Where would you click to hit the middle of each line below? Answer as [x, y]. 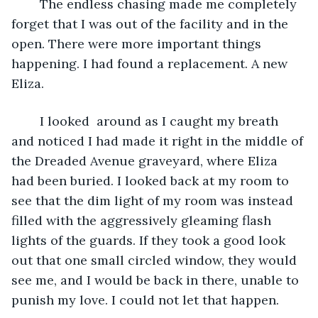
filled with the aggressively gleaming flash [143, 220]
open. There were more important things [138, 43]
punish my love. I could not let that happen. [145, 300]
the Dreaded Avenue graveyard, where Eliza [146, 160]
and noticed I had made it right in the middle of [159, 141]
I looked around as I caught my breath [33, 121]
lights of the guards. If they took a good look [150, 240]
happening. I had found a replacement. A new [151, 63]
